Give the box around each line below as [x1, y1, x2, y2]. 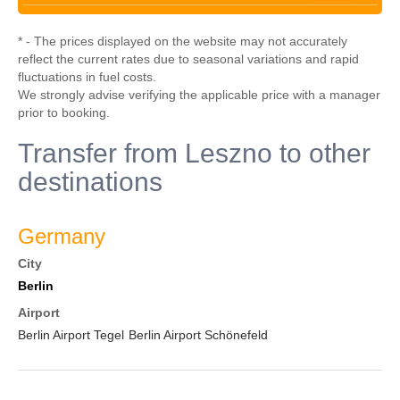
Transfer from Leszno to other [18, 138, 371, 168]
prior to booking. [18, 105, 110, 120]
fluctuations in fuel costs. [18, 70, 156, 84]
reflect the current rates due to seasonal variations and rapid [18, 52, 359, 66]
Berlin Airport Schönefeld [129, 328, 268, 342]
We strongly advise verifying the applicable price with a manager [18, 87, 380, 102]
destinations [18, 167, 162, 196]
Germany [18, 224, 105, 248]
